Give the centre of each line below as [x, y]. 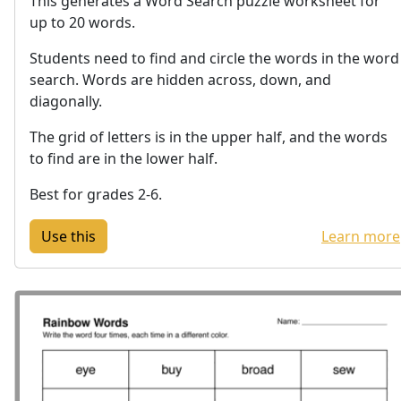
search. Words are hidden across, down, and [180, 79]
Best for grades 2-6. [96, 194]
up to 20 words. [82, 22]
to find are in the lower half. [124, 158]
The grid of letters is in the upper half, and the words [209, 137]
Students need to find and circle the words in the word [214, 58]
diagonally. [66, 101]
